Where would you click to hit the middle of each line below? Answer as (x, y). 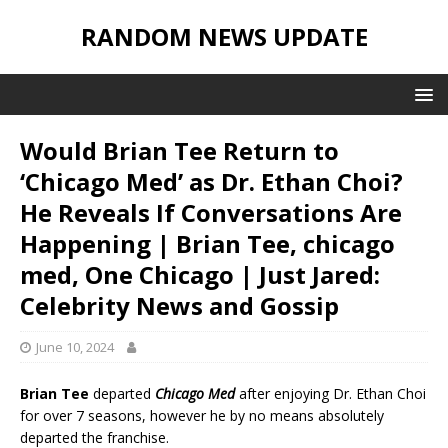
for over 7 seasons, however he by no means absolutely (202, 415)
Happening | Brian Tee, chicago (207, 243)
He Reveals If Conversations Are (211, 212)
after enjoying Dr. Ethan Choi (330, 393)
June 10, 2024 (75, 347)
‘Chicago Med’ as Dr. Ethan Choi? (211, 181)
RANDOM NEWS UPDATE (224, 36)
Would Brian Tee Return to (179, 150)
